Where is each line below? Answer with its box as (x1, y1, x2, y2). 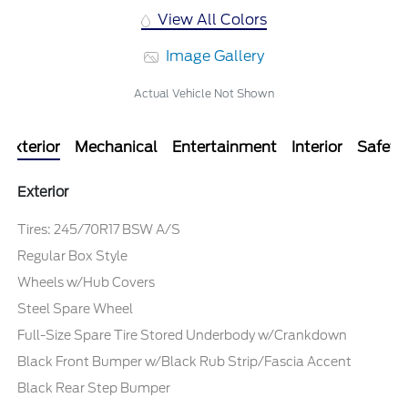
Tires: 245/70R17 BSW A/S (17, 222, 181, 238)
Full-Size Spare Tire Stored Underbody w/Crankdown (17, 328, 348, 343)
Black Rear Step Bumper (17, 381, 171, 396)
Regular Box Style (17, 249, 128, 264)
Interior (291, 138, 342, 157)
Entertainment (172, 138, 277, 157)
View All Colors (154, 11, 268, 29)
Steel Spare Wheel (17, 301, 134, 317)
